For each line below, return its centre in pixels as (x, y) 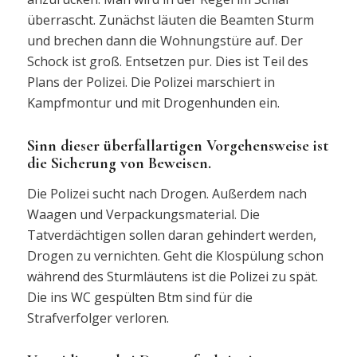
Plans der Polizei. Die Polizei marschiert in (151, 82)
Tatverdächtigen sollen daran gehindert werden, (171, 235)
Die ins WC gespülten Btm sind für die (139, 297)
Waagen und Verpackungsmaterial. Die (143, 214)
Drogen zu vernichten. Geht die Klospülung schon (175, 255)
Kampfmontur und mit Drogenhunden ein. (153, 102)
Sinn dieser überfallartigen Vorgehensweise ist (177, 145)
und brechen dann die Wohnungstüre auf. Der (165, 40)
